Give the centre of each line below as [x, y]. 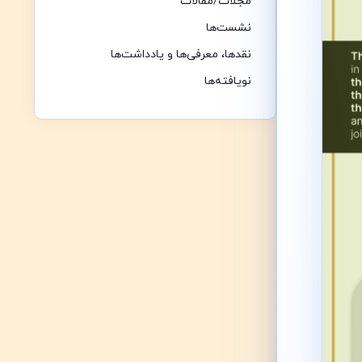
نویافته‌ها [228, 81]
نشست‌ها [229, 27]
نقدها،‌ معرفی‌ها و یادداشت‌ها [181, 54]
